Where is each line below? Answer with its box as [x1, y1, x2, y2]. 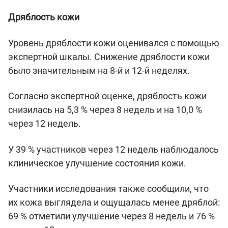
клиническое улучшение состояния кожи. [8, 157, 186, 168]
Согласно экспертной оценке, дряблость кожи [8, 91, 207, 102]
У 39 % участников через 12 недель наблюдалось [8, 144, 219, 155]
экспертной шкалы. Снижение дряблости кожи [8, 51, 210, 62]
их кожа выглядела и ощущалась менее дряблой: [8, 197, 220, 208]
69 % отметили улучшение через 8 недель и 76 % [8, 211, 215, 222]
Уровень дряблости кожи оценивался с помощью [8, 37, 219, 48]
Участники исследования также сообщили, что [8, 183, 209, 194]
